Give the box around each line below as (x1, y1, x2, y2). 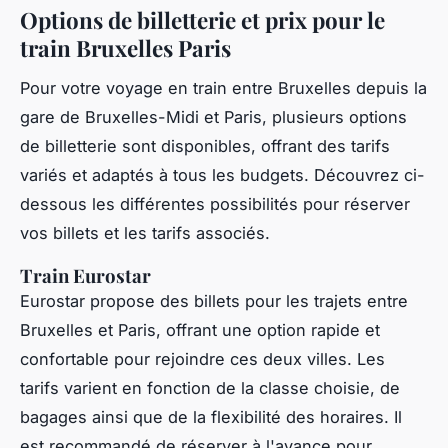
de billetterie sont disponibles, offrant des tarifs (20, 136, 390, 157)
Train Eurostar (20, 263, 151, 289)
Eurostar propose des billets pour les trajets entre (20, 291, 408, 312)
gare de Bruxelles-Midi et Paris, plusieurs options (20, 107, 407, 128)
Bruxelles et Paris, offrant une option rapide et (20, 320, 380, 341)
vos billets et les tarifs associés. (20, 223, 270, 244)
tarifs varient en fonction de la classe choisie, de (20, 378, 400, 399)
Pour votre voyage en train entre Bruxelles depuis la (20, 78, 427, 99)
